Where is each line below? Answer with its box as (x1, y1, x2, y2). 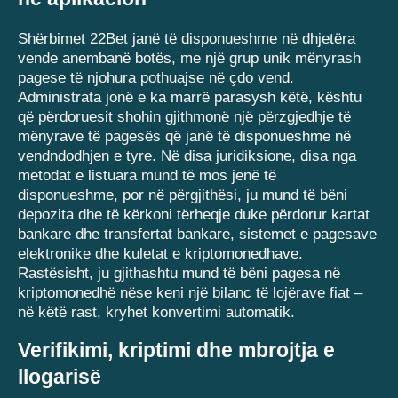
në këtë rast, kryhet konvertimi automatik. (18, 304, 295, 322)
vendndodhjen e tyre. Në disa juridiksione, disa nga (18, 147, 356, 165)
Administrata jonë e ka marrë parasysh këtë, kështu (18, 89, 362, 107)
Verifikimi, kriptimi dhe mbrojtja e (18, 338, 335, 362)
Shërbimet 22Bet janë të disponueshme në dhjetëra (18, 30, 355, 48)
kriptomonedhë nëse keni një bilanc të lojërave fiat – (18, 284, 362, 302)
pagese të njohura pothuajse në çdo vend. (18, 69, 294, 87)
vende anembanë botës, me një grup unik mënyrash (18, 50, 361, 68)
